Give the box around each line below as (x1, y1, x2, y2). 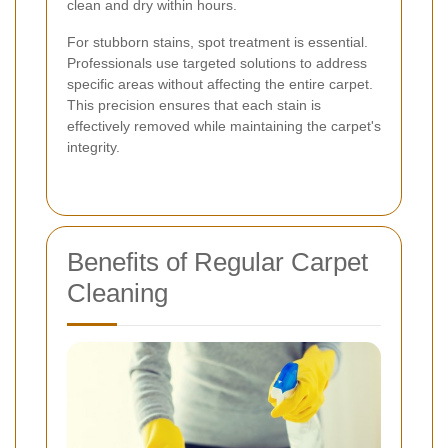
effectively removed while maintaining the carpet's (67, 117, 381, 134)
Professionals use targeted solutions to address (67, 54, 367, 71)
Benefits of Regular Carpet (67, 246, 368, 277)
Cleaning (67, 277, 168, 308)
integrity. (67, 138, 120, 155)
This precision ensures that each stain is (67, 96, 321, 113)
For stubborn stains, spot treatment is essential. (67, 33, 368, 50)
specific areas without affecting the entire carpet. (67, 75, 373, 92)
